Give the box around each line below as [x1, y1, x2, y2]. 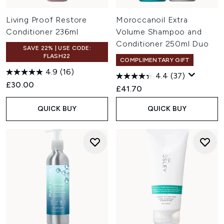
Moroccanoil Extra [116, 15, 188, 24]
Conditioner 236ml [6, 27, 78, 36]
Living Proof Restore [6, 15, 87, 24]
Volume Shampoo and [116, 27, 202, 36]
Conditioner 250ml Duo [116, 39, 209, 48]
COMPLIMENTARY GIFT [120, 56, 190, 63]
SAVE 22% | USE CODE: [23, 44, 91, 51]
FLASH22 [43, 52, 70, 59]
